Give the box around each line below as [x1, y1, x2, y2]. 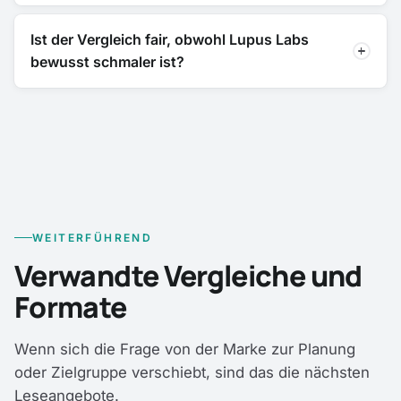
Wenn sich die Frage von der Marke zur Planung [14, 340, 355, 359]
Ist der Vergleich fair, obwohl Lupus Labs [30, 30, 310, 48]
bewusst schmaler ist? [30, 52, 185, 71]
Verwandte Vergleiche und [14, 256, 363, 296]
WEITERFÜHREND [32, 231, 153, 245]
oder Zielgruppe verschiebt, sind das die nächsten [14, 363, 370, 382]
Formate [14, 287, 127, 328]
